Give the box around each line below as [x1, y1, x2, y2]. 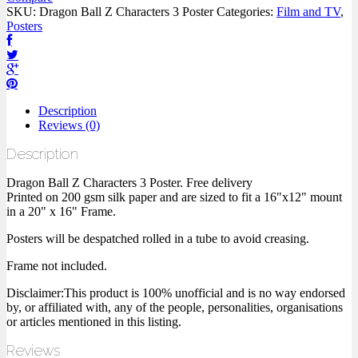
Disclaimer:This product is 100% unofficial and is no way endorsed [6, 286, 345, 300]
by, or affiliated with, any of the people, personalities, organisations [6, 300, 343, 315]
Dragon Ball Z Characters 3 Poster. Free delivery [6, 176, 253, 190]
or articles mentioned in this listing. [6, 315, 181, 329]
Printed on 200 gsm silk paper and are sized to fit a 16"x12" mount [6, 190, 342, 205]
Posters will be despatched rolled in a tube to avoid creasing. [6, 232, 309, 246]
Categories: [217, 5, 276, 19]
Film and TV [276, 5, 340, 19]
